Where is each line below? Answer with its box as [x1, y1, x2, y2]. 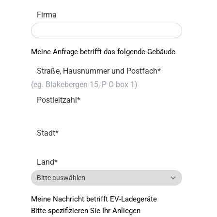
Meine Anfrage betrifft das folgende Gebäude [31, 47, 175, 56]
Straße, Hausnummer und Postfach [37, 66, 157, 76]
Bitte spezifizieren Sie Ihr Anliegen [31, 206, 140, 215]
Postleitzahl [37, 95, 77, 105]
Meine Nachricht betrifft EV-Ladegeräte [31, 195, 157, 203]
